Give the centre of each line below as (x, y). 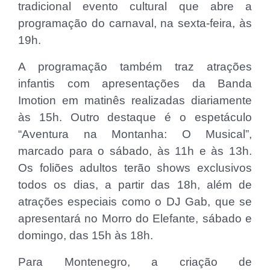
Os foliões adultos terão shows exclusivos (135, 168)
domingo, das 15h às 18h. (86, 236)
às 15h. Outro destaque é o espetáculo (135, 118)
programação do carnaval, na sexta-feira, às (135, 24)
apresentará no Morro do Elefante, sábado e (135, 219)
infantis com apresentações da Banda (135, 84)
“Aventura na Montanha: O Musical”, (135, 134)
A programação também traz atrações (135, 67)
